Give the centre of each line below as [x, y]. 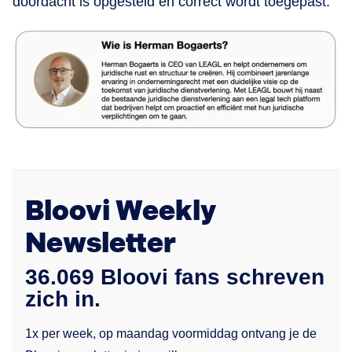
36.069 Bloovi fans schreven [175, 277]
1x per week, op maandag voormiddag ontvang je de [171, 334]
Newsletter [101, 244]
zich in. [63, 299]
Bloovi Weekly [121, 212]
